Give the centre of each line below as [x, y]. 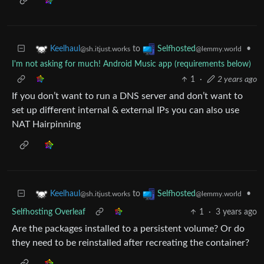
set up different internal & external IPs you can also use [126, 110]
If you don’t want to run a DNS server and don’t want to [127, 96]
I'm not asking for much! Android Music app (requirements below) [131, 64]
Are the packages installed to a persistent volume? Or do [128, 229]
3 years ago [236, 212]
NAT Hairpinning [46, 124]
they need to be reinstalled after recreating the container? [131, 243]
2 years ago [237, 80]
